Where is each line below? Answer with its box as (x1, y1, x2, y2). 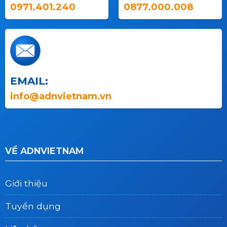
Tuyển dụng (5, 200, 61, 211)
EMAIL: (10, 75, 48, 88)
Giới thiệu (5, 177, 48, 188)
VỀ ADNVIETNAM (5, 145, 84, 156)
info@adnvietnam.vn (10, 91, 111, 102)
